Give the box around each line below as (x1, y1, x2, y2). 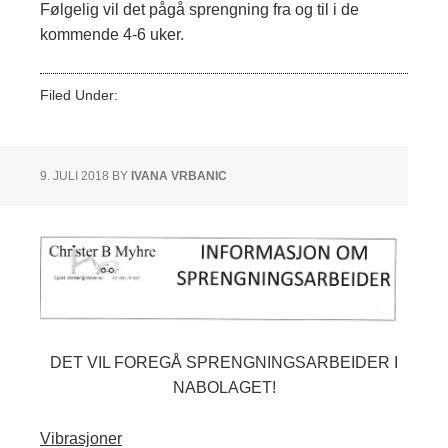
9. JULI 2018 (40, 169, 109, 183)
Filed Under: (40, 87, 122, 103)
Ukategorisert (122, 87, 207, 103)
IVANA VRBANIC (131, 169, 227, 183)
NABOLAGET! (172, 379, 276, 397)
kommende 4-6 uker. (40, 26, 184, 43)
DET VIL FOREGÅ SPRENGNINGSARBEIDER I (50, 354, 398, 372)
